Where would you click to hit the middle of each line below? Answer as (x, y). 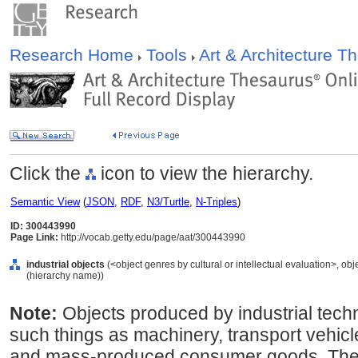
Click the (48, 173)
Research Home (74, 55)
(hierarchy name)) (65, 276)
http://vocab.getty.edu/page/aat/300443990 (152, 237)
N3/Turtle (168, 202)
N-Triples (217, 202)
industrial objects (66, 265)
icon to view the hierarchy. (205, 173)
